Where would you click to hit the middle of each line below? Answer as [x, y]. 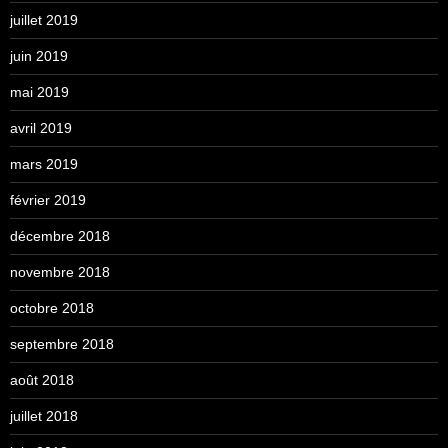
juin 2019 [39, 55]
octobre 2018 [52, 307]
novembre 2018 [60, 271]
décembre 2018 [60, 235]
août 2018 [42, 379]
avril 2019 [41, 127]
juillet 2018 [44, 415]
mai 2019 [39, 91]
